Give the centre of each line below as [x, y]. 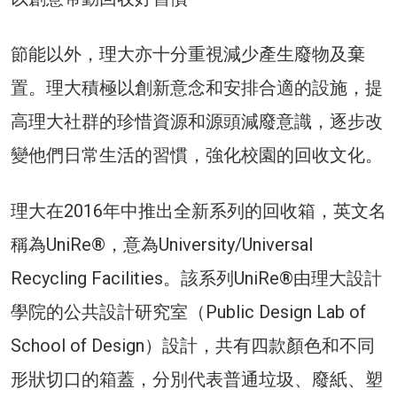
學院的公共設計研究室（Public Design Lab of [188, 311]
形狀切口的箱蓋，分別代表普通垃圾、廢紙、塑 [197, 379]
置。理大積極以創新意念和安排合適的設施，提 [197, 87]
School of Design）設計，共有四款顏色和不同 [193, 345]
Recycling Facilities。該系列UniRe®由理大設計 [196, 278]
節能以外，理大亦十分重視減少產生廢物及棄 [188, 54]
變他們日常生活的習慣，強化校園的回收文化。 [197, 155]
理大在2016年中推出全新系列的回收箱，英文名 [198, 210]
